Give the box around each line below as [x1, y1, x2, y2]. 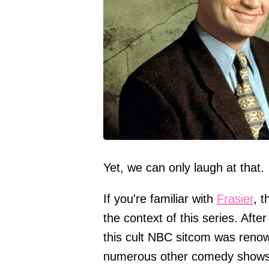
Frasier [217, 192, 253, 205]
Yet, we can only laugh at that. [103, 160, 264, 174]
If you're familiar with [103, 192, 217, 205]
